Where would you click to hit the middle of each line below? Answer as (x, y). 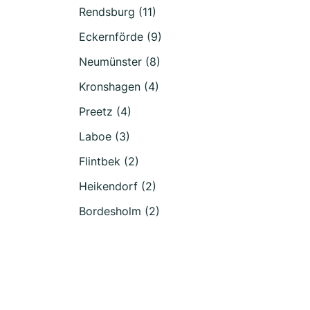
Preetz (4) (105, 111)
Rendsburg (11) (118, 12)
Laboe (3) (104, 136)
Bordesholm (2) (119, 211)
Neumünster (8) (120, 62)
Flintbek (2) (109, 161)
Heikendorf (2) (118, 186)
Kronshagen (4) (119, 86)
